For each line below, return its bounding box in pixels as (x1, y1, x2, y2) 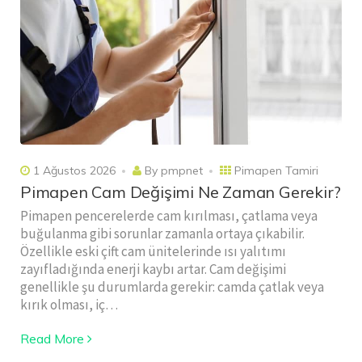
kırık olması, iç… (20, 295, 118, 314)
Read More (20, 330, 84, 347)
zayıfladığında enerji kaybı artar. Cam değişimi (20, 259, 286, 278)
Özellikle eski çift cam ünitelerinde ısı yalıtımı (20, 242, 286, 260)
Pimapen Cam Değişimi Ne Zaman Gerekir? (20, 181, 341, 202)
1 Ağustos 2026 (30, 162, 116, 178)
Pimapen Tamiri (234, 162, 318, 178)
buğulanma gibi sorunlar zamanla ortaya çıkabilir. (20, 224, 305, 242)
